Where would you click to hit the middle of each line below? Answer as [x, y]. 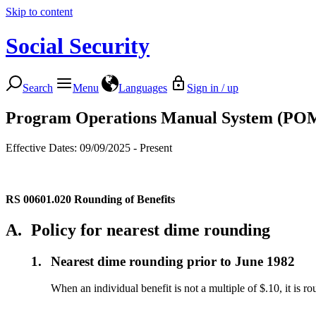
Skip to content [39, 12]
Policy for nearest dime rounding [151, 230]
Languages [143, 87]
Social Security [78, 46]
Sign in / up [213, 87]
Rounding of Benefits [124, 199]
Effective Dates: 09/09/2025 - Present [89, 147]
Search [38, 87]
